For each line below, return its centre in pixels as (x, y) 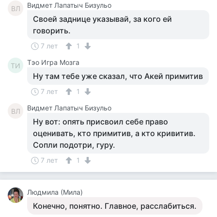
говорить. (52, 31)
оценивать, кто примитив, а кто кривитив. (114, 133)
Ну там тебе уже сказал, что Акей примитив (118, 76)
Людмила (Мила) (55, 192)
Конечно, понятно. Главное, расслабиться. (115, 206)
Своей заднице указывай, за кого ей (102, 19)
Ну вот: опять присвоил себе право (101, 122)
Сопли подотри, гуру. (74, 145)
